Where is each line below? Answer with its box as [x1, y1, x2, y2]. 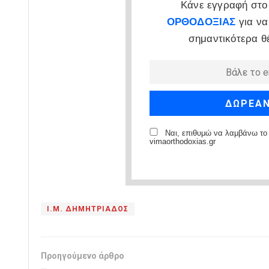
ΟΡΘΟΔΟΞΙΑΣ [166, 16, 236, 28]
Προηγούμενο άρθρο [41, 250, 124, 261]
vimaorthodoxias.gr [149, 137, 216, 146]
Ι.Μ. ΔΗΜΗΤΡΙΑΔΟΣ [47, 204, 128, 213]
